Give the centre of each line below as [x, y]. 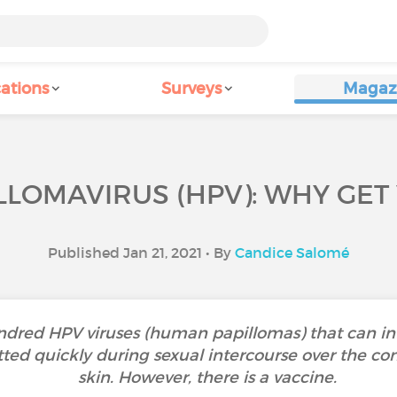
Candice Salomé [292, 253]
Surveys [191, 89]
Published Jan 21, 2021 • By [141, 253]
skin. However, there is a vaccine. [207, 378]
